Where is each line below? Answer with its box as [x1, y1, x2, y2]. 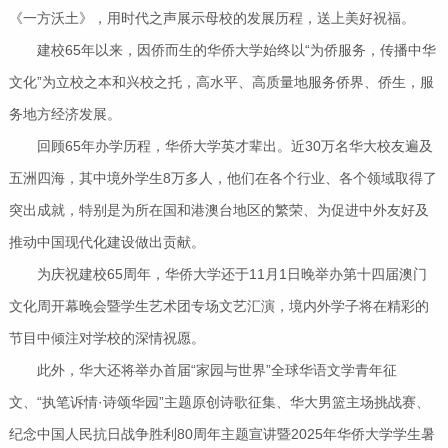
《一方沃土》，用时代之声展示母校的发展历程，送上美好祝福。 [8, 10, 415, 27]
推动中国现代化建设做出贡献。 [8, 234, 205, 251]
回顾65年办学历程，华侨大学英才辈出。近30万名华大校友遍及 [8, 138, 433, 155]
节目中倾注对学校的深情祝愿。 [8, 330, 205, 347]
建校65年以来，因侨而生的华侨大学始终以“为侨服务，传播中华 [8, 42, 436, 59]
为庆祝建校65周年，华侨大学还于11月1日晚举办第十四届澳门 [8, 266, 427, 283]
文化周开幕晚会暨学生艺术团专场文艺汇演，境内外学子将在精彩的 [8, 298, 429, 315]
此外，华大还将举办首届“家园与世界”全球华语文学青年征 [8, 362, 397, 379]
